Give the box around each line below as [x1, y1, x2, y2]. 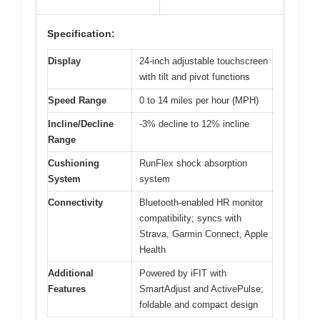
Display [48, 55, 81, 66]
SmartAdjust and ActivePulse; [139, 283, 264, 294]
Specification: [47, 27, 115, 39]
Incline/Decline [48, 118, 114, 129]
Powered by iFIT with [139, 267, 226, 279]
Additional [48, 267, 94, 279]
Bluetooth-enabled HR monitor [139, 196, 263, 208]
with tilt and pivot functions [139, 71, 250, 82]
